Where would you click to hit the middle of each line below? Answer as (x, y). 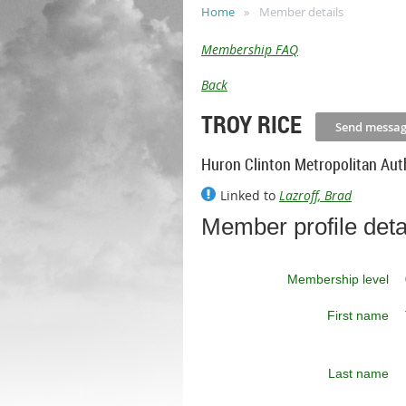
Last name (358, 373)
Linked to (248, 195)
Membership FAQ (250, 49)
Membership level (338, 279)
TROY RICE (251, 124)
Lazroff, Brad (315, 195)
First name (358, 315)
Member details (301, 12)
